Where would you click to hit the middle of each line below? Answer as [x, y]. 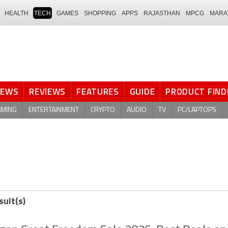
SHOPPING [100, 13]
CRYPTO [103, 110]
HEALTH [17, 13]
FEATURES [98, 92]
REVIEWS [48, 92]
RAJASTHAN [162, 13]
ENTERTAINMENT [54, 110]
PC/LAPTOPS [197, 110]
